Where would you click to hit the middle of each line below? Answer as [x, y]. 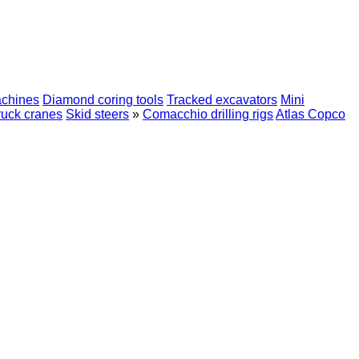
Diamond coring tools [103, 100]
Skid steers [97, 114]
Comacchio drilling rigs [208, 114]
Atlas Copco [311, 114]
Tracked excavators [222, 100]
